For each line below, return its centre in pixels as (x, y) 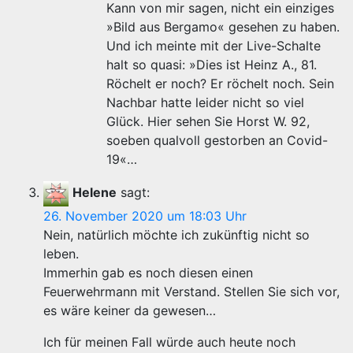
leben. (61, 254)
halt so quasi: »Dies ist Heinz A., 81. (212, 65)
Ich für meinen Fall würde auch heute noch (169, 342)
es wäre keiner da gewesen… (130, 310)
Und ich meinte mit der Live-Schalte (214, 46)
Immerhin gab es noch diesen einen (148, 273)
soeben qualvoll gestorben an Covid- (217, 140)
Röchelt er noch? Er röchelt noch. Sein (220, 84)
